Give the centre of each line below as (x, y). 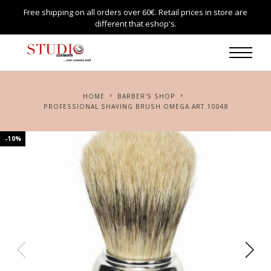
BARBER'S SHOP (149, 96)
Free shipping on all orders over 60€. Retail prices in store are (135, 12)
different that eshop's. (135, 24)
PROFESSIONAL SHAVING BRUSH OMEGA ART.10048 (138, 106)
